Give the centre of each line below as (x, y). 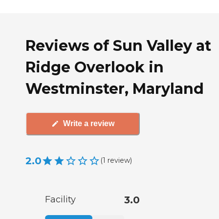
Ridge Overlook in (95, 67)
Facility (60, 199)
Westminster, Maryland (115, 88)
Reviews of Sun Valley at (118, 45)
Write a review (88, 124)
